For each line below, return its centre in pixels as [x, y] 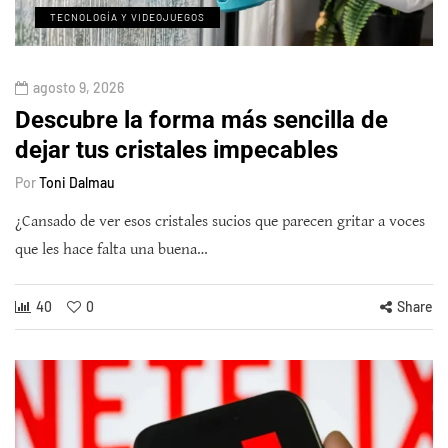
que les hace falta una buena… [111, 249]
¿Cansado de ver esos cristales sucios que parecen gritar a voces [220, 221]
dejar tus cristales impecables [176, 149]
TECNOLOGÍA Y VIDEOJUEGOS [127, 16]
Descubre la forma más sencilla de [201, 119]
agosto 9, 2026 [78, 87]
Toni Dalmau [77, 182]
